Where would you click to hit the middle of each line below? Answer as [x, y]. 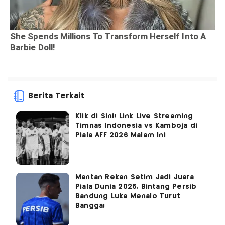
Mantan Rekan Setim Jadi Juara [135, 177]
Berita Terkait [56, 96]
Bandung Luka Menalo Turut [128, 196]
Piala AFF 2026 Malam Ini [121, 135]
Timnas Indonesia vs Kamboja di [136, 125]
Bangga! [90, 206]
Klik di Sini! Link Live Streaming [134, 116]
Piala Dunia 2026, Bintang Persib [136, 187]
